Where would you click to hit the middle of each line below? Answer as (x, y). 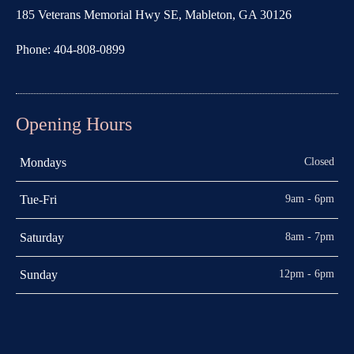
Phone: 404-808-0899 (70, 49)
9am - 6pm (310, 199)
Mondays (43, 162)
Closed (320, 161)
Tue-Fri (38, 200)
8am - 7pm (310, 236)
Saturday (41, 237)
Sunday (38, 275)
